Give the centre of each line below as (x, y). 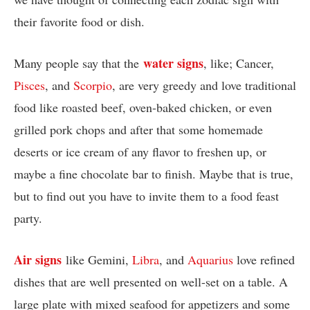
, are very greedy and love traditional (204, 85)
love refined (264, 259)
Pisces (29, 85)
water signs (173, 63)
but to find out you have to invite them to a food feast (146, 195)
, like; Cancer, (239, 63)
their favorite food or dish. (79, 22)
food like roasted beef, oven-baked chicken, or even (143, 107)
